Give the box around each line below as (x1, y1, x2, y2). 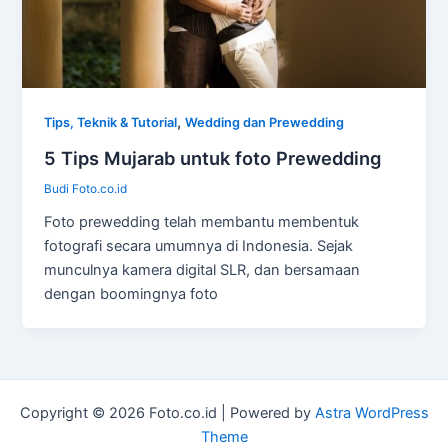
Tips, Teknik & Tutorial (44, 115, 178, 131)
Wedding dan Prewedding (185, 115, 345, 131)
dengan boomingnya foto (44, 284, 219, 303)
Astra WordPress (314, 403, 429, 422)
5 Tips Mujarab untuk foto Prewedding (44, 146, 382, 169)
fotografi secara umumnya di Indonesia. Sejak (44, 236, 354, 255)
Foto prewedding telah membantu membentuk (44, 212, 360, 231)
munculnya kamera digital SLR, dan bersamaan (44, 260, 361, 279)
